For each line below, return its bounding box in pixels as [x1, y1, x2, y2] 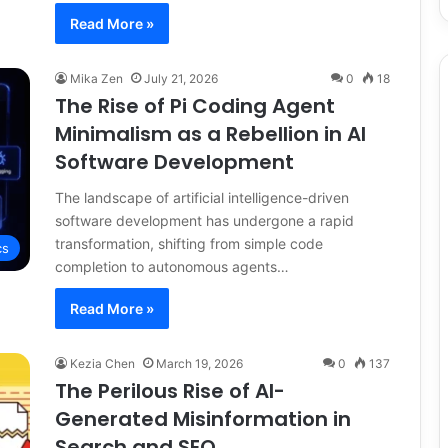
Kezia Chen [70, 355, 135, 371]
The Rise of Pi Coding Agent [55, 91, 335, 120]
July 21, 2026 [144, 70, 218, 86]
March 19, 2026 [156, 355, 243, 371]
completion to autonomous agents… [55, 257, 289, 275]
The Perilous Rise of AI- [55, 376, 285, 405]
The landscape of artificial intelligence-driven [55, 188, 349, 206]
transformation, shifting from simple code [55, 234, 323, 252]
